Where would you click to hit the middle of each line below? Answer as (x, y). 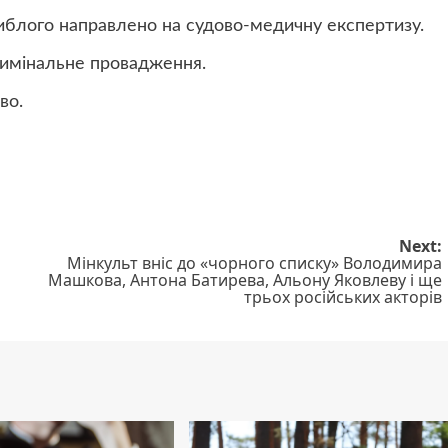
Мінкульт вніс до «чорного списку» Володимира (254, 262)
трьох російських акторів (342, 296)
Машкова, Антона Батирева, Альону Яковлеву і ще (244, 279)
